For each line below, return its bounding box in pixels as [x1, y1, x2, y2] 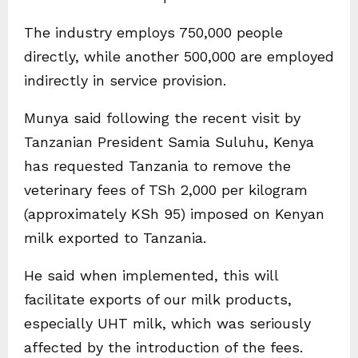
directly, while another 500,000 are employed [24, 48, 334, 66]
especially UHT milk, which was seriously [24, 315, 311, 332]
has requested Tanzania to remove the [24, 157, 291, 175]
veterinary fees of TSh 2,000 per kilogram [24, 181, 308, 199]
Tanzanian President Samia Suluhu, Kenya [24, 133, 314, 151]
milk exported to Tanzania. [24, 229, 211, 247]
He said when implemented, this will [24, 267, 278, 284]
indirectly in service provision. [24, 72, 226, 89]
